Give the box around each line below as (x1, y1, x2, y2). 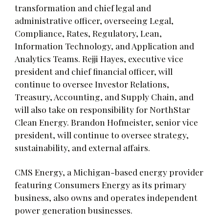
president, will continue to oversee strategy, (15, 129, 189, 140)
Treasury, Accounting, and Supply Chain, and (15, 90, 194, 102)
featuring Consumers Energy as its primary (15, 178, 186, 190)
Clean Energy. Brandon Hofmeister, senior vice (15, 116, 198, 128)
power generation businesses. (15, 204, 132, 216)
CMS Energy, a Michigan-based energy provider (15, 166, 203, 177)
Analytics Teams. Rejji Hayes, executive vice (15, 52, 183, 64)
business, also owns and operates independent (15, 191, 197, 203)
